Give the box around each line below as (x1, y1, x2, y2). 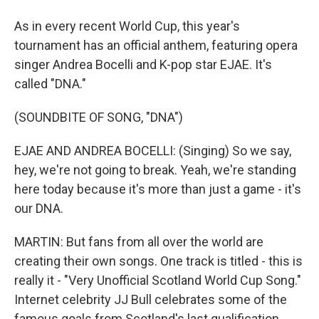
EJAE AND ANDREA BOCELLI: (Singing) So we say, (14, 143, 291, 158)
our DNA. (14, 201, 63, 216)
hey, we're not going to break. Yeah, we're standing (14, 162, 296, 177)
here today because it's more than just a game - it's (14, 182, 301, 197)
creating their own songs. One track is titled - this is (14, 253, 303, 268)
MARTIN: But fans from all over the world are (14, 234, 263, 249)
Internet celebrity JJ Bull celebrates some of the (14, 292, 287, 307)
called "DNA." (14, 76, 86, 91)
